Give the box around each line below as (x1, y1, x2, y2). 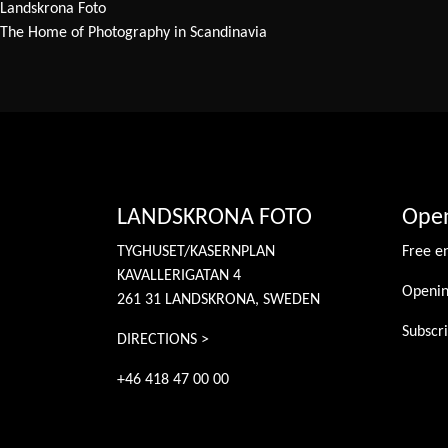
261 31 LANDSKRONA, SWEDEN (117, 291, 320, 308)
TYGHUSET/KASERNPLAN (117, 243, 275, 260)
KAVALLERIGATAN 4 (117, 267, 241, 284)
